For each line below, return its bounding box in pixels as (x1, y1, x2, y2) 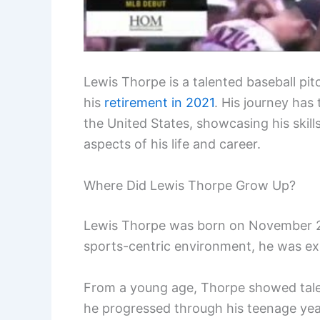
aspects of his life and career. (84, 136, 261, 152)
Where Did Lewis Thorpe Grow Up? (84, 178, 296, 194)
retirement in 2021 (104, 95, 214, 111)
